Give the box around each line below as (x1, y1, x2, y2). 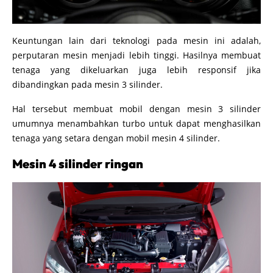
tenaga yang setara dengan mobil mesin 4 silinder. (12, 132, 220, 144)
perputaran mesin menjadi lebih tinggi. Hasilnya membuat (12, 49, 261, 62)
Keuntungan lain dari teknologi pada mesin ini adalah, (12, 35, 261, 47)
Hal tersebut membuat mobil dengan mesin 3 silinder (12, 103, 261, 115)
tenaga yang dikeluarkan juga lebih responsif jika (12, 64, 261, 76)
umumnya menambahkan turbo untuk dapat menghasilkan (12, 118, 261, 130)
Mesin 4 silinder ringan (12, 156, 143, 172)
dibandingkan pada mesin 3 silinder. (12, 79, 163, 91)
